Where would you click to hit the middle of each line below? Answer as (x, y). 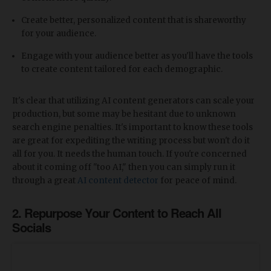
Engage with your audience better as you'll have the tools (137, 56)
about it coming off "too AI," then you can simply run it (124, 167)
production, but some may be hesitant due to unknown (124, 114)
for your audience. (59, 33)
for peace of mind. (198, 180)
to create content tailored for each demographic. (122, 69)
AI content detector (118, 180)
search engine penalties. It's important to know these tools (132, 127)
